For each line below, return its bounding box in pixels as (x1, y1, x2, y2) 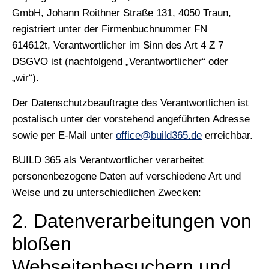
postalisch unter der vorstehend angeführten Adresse (12, 113, 250, 125)
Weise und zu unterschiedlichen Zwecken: (12, 187, 201, 199)
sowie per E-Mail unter (12, 129, 116, 141)
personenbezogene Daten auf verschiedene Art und (12, 171, 241, 183)
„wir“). (12, 72, 39, 84)
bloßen (12, 232, 71, 255)
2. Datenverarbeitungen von (12, 210, 252, 232)
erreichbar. (202, 129, 253, 141)
